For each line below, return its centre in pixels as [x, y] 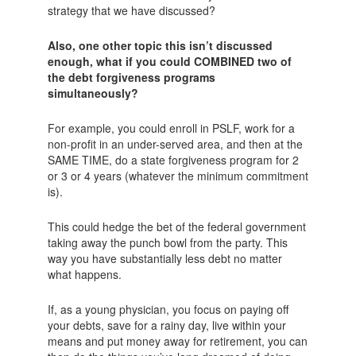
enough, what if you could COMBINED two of [169, 62]
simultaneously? [93, 93]
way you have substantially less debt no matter [164, 259]
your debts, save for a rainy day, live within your [166, 325]
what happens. [84, 275]
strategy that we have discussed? [131, 11]
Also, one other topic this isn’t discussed [160, 46]
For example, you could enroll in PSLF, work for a [171, 128]
